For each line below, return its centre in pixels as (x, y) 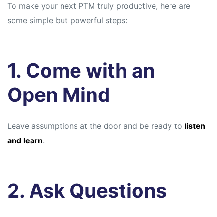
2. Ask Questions (87, 191)
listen (195, 126)
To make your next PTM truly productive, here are (99, 6)
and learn (25, 141)
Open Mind (59, 95)
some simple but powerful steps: (67, 21)
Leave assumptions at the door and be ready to (96, 126)
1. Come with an (81, 71)
